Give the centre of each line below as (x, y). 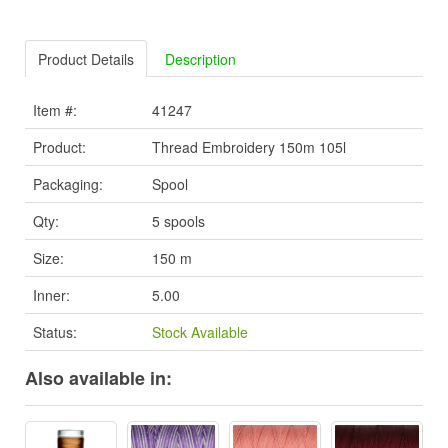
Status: (55, 332)
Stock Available (200, 332)
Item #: (55, 110)
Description (200, 59)
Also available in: (98, 378)
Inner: (51, 295)
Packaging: (68, 184)
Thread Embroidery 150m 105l (249, 147)
